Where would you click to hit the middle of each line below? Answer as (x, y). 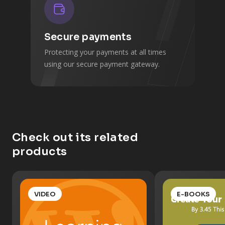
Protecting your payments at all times (105, 52)
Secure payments (88, 37)
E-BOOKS (193, 194)
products (40, 151)
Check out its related (75, 137)
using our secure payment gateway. (102, 64)
